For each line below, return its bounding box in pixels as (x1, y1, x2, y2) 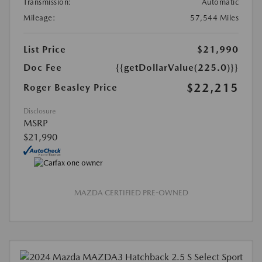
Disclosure (23, 107, 56, 116)
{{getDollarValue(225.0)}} (116, 62, 239, 74)
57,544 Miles (190, 13, 239, 23)
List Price (23, 44, 66, 56)
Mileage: (23, 13, 56, 23)
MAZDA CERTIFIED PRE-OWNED (74, 188, 188, 197)
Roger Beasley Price (23, 82, 118, 94)
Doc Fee (23, 62, 62, 74)
